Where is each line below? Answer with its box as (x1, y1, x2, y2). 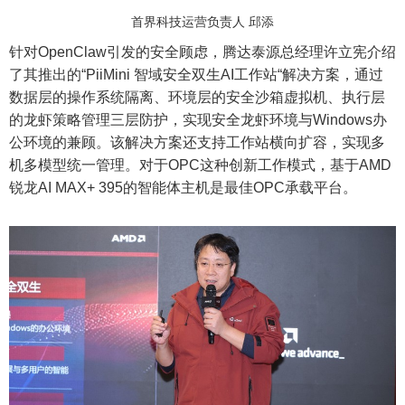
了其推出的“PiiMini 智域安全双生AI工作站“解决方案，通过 (9, 67, 383, 83)
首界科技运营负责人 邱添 (131, 14, 274, 30)
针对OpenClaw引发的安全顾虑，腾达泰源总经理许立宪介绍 (9, 44, 396, 61)
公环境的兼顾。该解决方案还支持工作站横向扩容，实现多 (9, 135, 385, 151)
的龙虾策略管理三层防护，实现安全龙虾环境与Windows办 (9, 112, 387, 128)
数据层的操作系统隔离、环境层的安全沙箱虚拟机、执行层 (9, 89, 385, 106)
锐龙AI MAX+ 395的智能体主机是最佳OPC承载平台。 (9, 180, 357, 196)
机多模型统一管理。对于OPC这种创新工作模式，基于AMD (9, 157, 391, 174)
